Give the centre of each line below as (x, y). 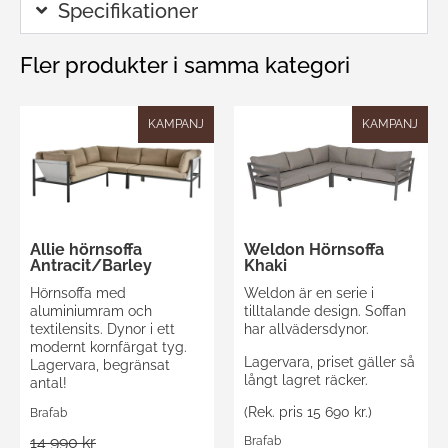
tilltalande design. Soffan (325, 311)
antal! (48, 383)
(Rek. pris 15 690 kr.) (308, 412)
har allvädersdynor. (306, 329)
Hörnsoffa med (78, 293)
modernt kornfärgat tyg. (108, 347)
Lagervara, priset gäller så (329, 361)
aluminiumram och (91, 311)
